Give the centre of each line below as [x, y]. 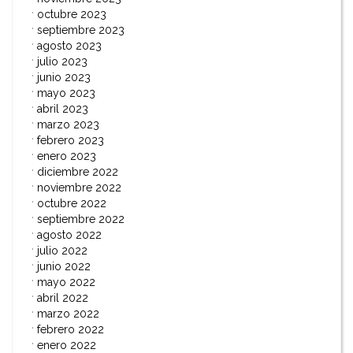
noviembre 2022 [79, 187]
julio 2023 [62, 61]
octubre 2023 [72, 14]
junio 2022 [64, 266]
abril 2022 [63, 297]
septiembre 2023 [81, 30]
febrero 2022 [71, 329]
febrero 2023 [71, 140]
